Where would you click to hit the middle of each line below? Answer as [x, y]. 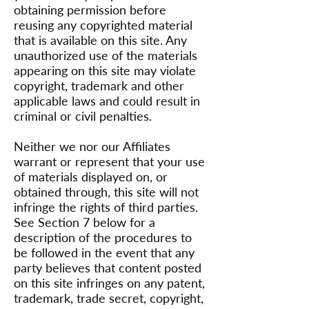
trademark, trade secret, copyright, [109, 298]
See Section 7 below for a [84, 222]
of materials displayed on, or [91, 177]
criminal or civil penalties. [83, 116]
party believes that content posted [108, 268]
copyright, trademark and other [99, 86]
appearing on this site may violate [105, 70]
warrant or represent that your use [109, 161]
